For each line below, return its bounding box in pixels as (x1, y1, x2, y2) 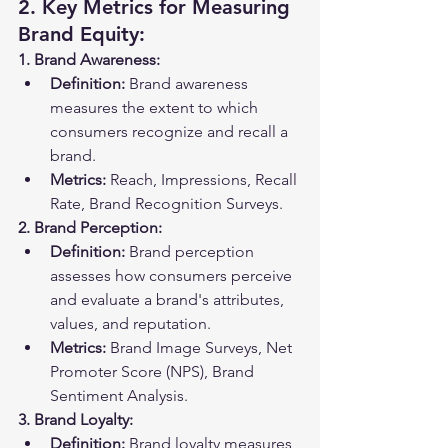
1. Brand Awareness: (18, 50, 160, 69)
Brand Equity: (18, 22, 145, 46)
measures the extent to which (50, 98, 262, 117)
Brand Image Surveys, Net (106, 338, 296, 357)
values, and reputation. (50, 314, 211, 333)
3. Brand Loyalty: (18, 410, 133, 429)
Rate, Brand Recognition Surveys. (50, 194, 283, 213)
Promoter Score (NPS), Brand (50, 362, 258, 381)
